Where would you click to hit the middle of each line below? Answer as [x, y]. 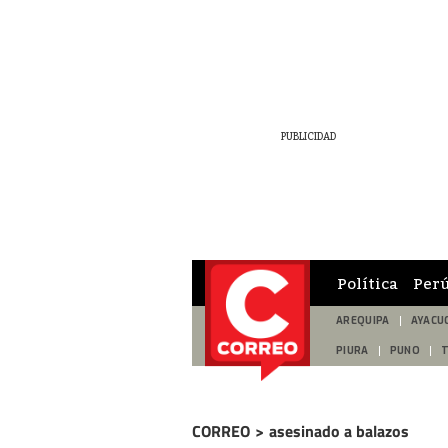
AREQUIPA [363, 320]
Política [367, 282]
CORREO [221, 431]
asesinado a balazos [339, 431]
